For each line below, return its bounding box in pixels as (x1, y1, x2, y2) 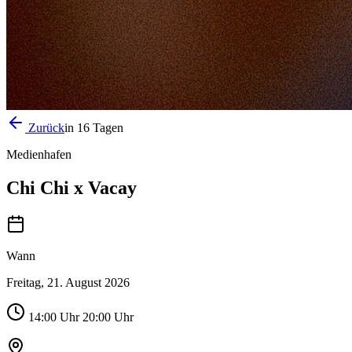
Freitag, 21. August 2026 (6, 275, 130, 289)
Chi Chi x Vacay (6, 177, 137, 198)
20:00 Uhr (79, 310, 134, 324)
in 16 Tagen (64, 121, 123, 134)
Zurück (25, 121, 64, 134)
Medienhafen (6, 148, 71, 161)
